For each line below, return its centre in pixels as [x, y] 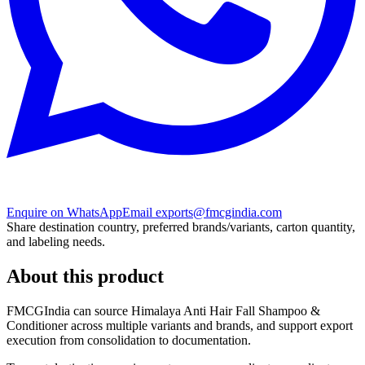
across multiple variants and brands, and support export [210, 325]
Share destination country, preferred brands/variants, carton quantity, [181, 226]
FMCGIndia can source [69, 310]
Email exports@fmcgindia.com [202, 212]
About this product [85, 276]
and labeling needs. [56, 241]
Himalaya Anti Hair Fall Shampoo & [226, 310]
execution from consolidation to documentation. [129, 340]
